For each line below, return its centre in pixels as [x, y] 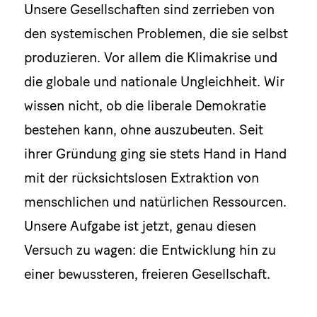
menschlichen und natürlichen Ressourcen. [155, 202]
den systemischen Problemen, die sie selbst [156, 34]
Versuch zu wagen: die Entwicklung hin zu [150, 250]
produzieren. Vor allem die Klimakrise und [150, 58]
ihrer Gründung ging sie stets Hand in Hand [155, 154]
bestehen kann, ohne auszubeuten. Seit [143, 130]
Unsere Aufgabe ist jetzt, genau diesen [140, 226]
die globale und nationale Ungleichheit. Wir [154, 82]
